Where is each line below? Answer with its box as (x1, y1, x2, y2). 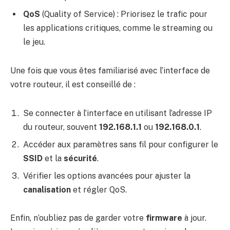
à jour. (182, 213, 206, 223)
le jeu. (23, 37, 45, 47)
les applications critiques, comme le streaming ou (23, 23, 213, 33)
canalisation (23, 184, 71, 195)
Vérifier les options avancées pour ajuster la (23, 170, 190, 181)
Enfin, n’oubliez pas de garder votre (10, 213, 146, 223)
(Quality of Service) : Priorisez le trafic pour (40, 9, 207, 20)
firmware (146, 213, 182, 223)
